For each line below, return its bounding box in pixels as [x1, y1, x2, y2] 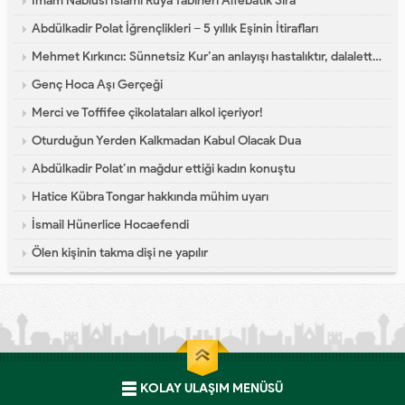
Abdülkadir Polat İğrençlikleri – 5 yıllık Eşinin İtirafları [32, 21, 318, 37]
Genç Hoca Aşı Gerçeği [32, 77, 163, 93]
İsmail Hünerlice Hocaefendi [32, 217, 189, 233]
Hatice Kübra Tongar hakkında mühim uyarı [32, 189, 268, 205]
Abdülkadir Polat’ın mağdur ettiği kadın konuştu [32, 161, 296, 177]
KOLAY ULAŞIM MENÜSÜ [140, 381, 283, 397]
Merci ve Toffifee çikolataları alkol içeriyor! [32, 105, 263, 121]
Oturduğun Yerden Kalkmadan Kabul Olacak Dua [32, 133, 301, 149]
